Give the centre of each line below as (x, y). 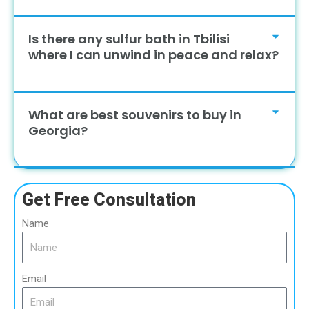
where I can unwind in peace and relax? (154, 54)
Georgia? (58, 130)
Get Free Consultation (109, 200)
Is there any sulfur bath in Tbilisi (129, 39)
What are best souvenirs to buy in (135, 114)
